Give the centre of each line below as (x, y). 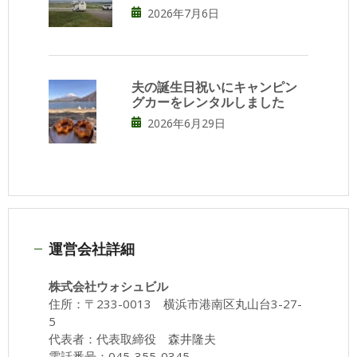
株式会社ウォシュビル (108, 286)
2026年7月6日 (182, 13)
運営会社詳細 (92, 248)
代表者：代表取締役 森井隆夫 (132, 338)
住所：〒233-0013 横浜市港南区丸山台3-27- (175, 303)
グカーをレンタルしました (208, 102)
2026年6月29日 (185, 123)
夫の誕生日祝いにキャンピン (214, 86)
